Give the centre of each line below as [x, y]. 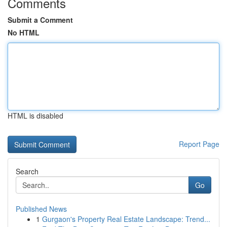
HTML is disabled [35, 116]
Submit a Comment [40, 20]
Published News [41, 209]
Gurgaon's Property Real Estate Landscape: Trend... [126, 219]
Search [27, 171]
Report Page [199, 144]
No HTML [24, 32]
